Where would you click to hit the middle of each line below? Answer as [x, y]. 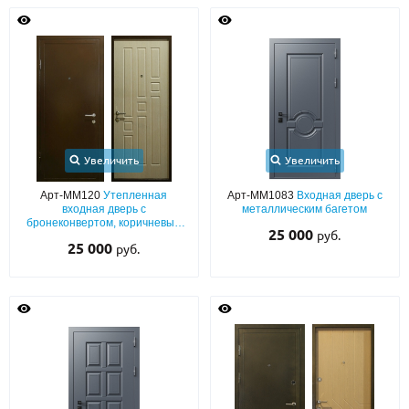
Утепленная [136, 195]
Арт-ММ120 [72, 195]
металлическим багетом [305, 209]
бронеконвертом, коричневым [104, 223]
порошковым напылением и [104, 236]
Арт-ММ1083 [262, 195]
